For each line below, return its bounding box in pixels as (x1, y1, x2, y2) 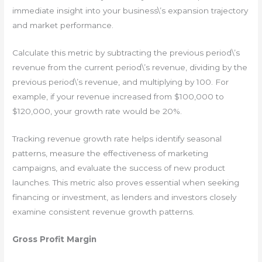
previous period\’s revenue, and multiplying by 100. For (12, 77, 229, 87)
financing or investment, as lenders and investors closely (12, 192, 237, 202)
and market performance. (12, 20, 114, 30)
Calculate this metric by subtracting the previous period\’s (12, 48, 240, 58)
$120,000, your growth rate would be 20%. (12, 106, 182, 116)
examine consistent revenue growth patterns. (12, 207, 195, 217)
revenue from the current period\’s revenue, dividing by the (12, 63, 248, 73)
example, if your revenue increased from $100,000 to (12, 92, 225, 102)
